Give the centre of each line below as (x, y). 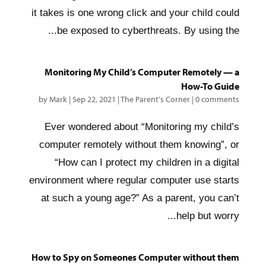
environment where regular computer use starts (134, 180)
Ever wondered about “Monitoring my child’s (142, 127)
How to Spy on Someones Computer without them (136, 257)
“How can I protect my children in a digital (147, 162)
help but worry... (208, 216)
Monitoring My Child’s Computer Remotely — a (142, 72)
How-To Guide (210, 86)
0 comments (218, 99)
